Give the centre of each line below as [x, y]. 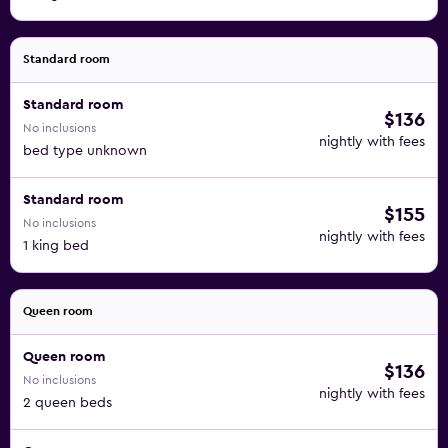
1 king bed [56, 246]
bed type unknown [85, 151]
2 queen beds [67, 403]
